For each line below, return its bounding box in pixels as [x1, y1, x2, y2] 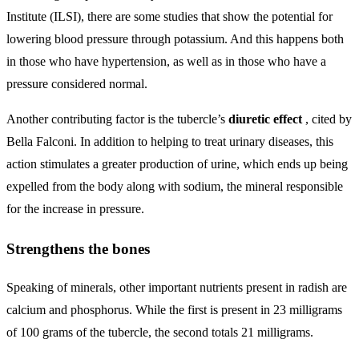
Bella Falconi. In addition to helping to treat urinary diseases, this [6, 134, 333, 148]
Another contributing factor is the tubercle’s [6, 111, 228, 126]
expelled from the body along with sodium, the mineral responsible [6, 179, 343, 193]
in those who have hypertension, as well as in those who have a [6, 54, 326, 68]
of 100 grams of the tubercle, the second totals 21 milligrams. [6, 325, 313, 340]
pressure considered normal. [6, 76, 147, 91]
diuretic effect [228, 111, 302, 126]
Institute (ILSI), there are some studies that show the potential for [6, 9, 333, 23]
